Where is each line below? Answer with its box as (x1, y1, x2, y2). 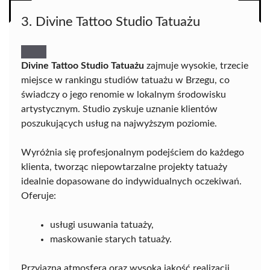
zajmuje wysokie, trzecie (144, 60, 248, 71)
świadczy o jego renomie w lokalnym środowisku (21, 89, 226, 99)
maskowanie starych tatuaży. (50, 234, 172, 244)
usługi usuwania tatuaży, (50, 219, 154, 230)
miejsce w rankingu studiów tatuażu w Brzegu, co (21, 75, 230, 85)
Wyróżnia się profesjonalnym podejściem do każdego (21, 147, 244, 157)
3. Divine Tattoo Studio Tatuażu (21, 14, 200, 28)
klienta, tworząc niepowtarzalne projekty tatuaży (21, 162, 227, 172)
